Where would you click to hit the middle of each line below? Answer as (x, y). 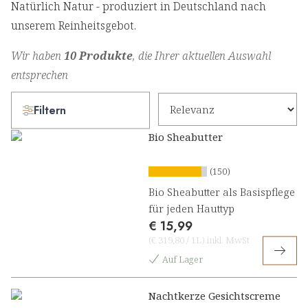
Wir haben (37, 56)
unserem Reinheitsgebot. (74, 26)
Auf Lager (183, 260)
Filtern (50, 110)
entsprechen (40, 75)
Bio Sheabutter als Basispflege (222, 192)
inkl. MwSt (227, 240)
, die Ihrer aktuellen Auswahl (202, 56)
